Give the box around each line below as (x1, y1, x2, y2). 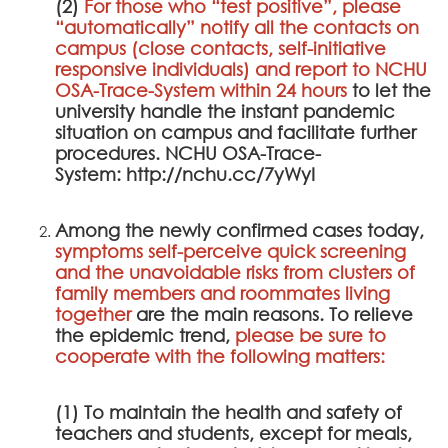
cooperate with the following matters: (55, 344, 385, 367)
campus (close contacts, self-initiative (55, 36, 386, 59)
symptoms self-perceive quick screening (55, 239, 406, 262)
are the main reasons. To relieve (136, 302, 413, 325)
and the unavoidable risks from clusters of (55, 260, 415, 283)
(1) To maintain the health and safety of (55, 400, 402, 423)
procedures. (55, 141, 165, 164)
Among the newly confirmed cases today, (55, 218, 424, 241)
